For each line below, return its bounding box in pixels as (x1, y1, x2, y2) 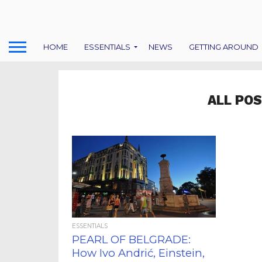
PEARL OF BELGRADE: (72, 233, 191, 246)
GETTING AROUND (189, 42, 258, 51)
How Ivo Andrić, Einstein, (72, 246, 205, 260)
